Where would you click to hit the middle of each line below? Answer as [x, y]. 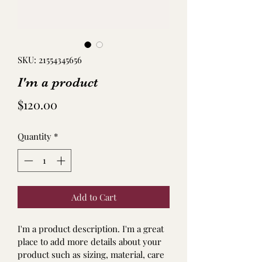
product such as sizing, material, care [92, 254]
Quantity [35, 136]
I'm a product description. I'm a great [92, 228]
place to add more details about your [91, 241]
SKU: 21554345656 [50, 60]
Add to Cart [94, 197]
